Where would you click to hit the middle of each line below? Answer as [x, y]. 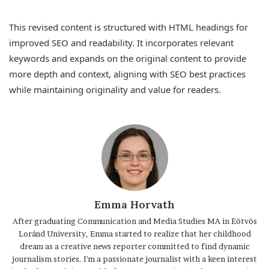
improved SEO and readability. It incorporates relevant [121, 42]
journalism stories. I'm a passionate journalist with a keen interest [134, 258]
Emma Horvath [134, 204]
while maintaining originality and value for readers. [115, 89]
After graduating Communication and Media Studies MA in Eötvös [134, 221]
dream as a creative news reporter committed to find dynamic [134, 246]
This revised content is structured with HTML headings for [128, 27]
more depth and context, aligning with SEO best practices [127, 74]
